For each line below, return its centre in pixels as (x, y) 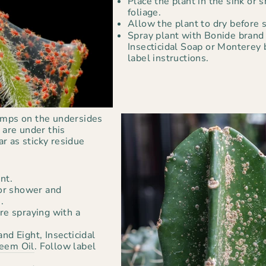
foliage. (145, 12)
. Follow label (65, 246)
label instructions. (168, 58)
